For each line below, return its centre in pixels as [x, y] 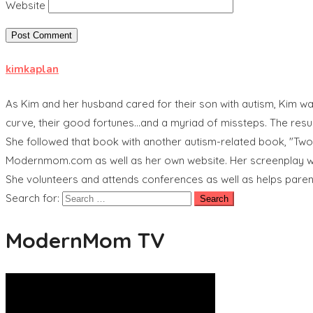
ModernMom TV [85, 240]
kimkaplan [32, 69]
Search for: [32, 198]
